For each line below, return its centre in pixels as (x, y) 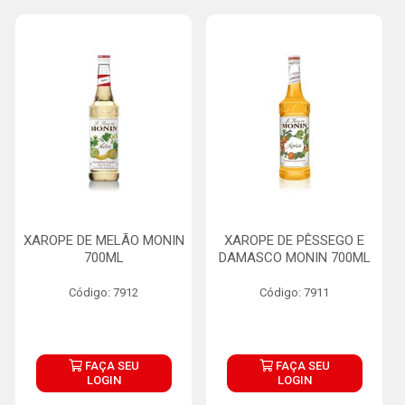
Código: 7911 (294, 292)
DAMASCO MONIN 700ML (294, 258)
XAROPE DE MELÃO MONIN (104, 240)
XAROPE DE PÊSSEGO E (294, 240)
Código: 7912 (104, 292)
